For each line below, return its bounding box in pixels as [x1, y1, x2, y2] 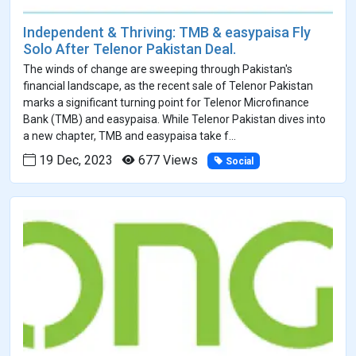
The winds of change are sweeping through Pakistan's [23, 62, 292, 75]
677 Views [135, 152, 198, 168]
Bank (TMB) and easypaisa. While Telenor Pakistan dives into [23, 112, 326, 126]
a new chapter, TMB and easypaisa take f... [23, 129, 236, 142]
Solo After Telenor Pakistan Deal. [23, 40, 236, 57]
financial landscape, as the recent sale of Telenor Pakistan [23, 79, 313, 92]
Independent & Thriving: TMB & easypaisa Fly [23, 23, 311, 41]
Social [222, 155, 253, 167]
